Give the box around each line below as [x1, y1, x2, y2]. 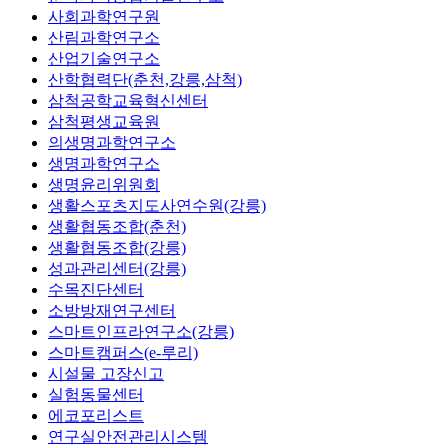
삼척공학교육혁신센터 [48, 91, 208, 109]
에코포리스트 [48, 406, 144, 424]
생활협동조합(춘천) [48, 217, 186, 235]
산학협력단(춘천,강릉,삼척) [48, 70, 242, 88]
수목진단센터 [48, 280, 144, 298]
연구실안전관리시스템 [48, 427, 208, 445]
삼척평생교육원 [48, 112, 160, 130]
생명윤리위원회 [48, 175, 160, 193]
